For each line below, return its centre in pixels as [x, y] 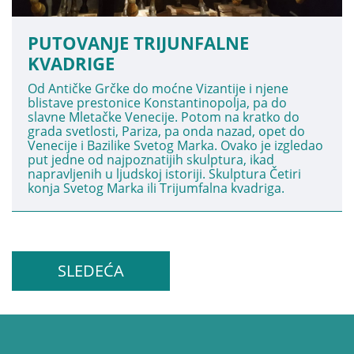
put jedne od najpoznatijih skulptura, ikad [151, 160]
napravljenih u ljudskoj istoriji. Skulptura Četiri [164, 174]
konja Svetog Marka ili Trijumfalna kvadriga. [156, 188]
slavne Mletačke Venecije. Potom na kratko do [164, 117]
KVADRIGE [71, 63]
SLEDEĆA [91, 271]
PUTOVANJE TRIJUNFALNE [138, 43]
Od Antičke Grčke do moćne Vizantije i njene [158, 88]
